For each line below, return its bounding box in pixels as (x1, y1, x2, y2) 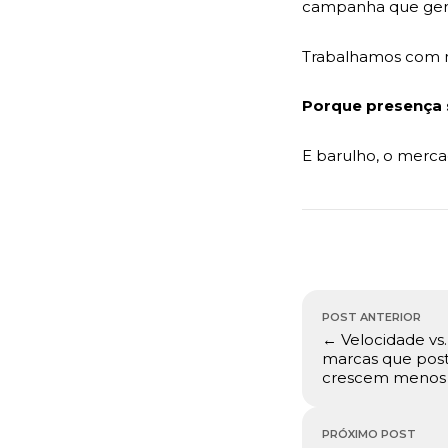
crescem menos (322, 367, 446, 387)
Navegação (301, 288, 412, 315)
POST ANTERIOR (322, 309, 421, 324)
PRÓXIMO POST (322, 426, 416, 441)
